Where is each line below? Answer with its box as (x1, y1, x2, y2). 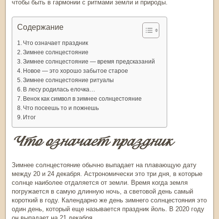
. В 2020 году (165, 205, 204, 213)
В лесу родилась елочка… (23, 86, 96, 93)
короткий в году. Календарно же (12, 197, 109, 204)
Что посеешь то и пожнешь (23, 105, 99, 111)
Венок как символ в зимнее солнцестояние (23, 95, 142, 102)
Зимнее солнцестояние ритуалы (23, 77, 114, 84)
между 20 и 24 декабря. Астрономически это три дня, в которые (12, 170, 202, 178)
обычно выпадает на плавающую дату (80, 161, 197, 169)
